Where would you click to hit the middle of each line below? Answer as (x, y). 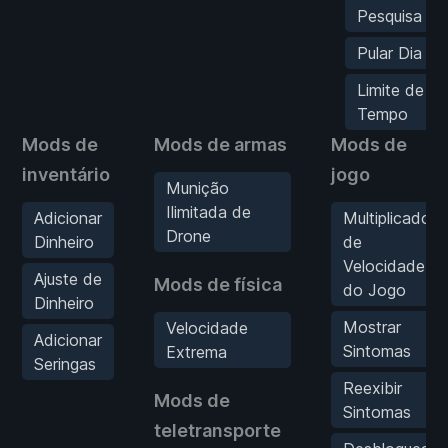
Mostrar (372, 326)
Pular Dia (389, 52)
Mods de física (218, 284)
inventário (66, 174)
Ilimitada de (208, 211)
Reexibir (372, 387)
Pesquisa (389, 15)
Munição (197, 187)
